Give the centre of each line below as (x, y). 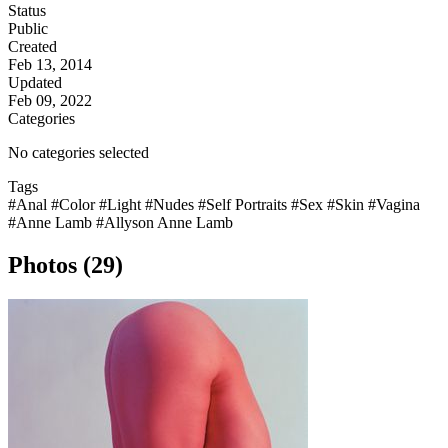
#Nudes (171, 205)
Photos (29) (65, 265)
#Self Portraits (244, 205)
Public (28, 29)
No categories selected (78, 153)
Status (27, 11)
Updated (35, 83)
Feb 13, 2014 (50, 65)
